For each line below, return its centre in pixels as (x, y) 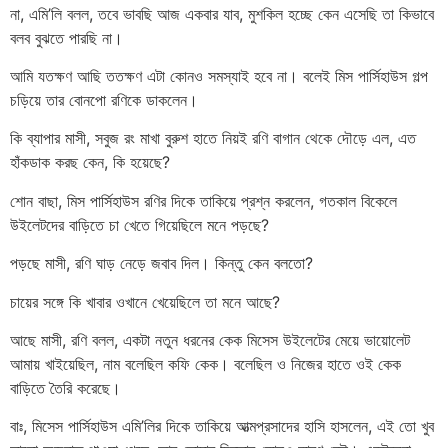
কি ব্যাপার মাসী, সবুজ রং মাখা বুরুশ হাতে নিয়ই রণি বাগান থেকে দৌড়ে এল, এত (213, 138)
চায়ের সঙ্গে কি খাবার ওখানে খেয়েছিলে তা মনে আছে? (145, 301)
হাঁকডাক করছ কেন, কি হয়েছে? (90, 162)
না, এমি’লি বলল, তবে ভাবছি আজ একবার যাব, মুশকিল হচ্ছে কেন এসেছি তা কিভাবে (222, 13)
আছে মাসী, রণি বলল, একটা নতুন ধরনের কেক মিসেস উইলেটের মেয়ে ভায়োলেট (210, 339)
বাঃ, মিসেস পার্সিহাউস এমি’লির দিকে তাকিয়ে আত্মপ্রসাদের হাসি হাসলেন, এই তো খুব (222, 426)
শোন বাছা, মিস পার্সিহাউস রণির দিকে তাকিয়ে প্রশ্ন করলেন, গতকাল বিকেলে (203, 200)
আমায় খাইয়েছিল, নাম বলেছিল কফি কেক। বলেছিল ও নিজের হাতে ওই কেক (205, 363)
